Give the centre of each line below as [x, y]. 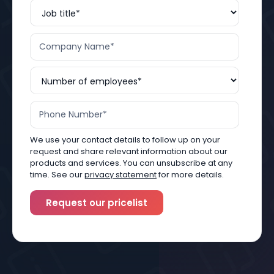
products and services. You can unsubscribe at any [131, 163]
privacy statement [120, 175]
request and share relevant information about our [129, 151]
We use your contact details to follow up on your [125, 140]
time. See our [57, 175]
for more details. [190, 175]
